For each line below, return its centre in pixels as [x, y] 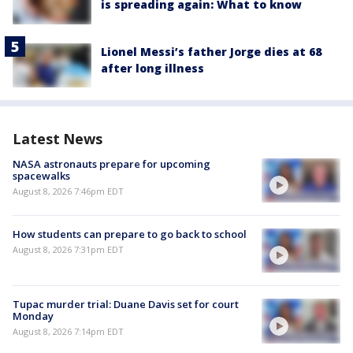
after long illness [152, 68]
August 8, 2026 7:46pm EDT [68, 191]
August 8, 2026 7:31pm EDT [68, 250]
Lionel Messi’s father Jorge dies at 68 [211, 51]
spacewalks [41, 175]
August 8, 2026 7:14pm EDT [68, 332]
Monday [33, 316]
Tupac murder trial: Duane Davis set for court [126, 305]
